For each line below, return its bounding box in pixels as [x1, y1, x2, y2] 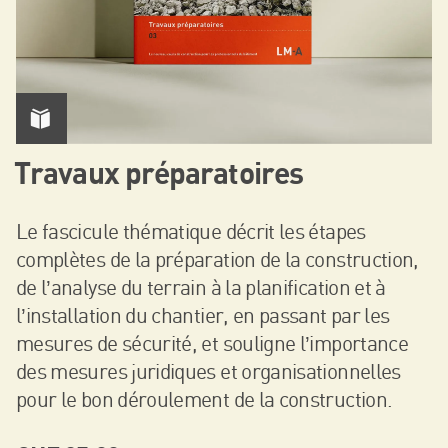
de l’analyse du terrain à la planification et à [16, 273, 386, 300]
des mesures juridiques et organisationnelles [16, 357, 401, 384]
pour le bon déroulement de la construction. [16, 385, 393, 412]
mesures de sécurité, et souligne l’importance [16, 329, 409, 356]
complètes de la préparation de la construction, [16, 245, 419, 272]
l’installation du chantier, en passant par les [16, 301, 390, 328]
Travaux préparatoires [14, 158, 304, 192]
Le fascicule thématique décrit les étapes [16, 217, 366, 244]
